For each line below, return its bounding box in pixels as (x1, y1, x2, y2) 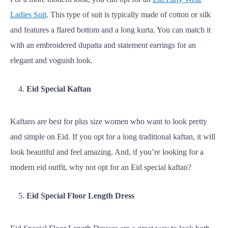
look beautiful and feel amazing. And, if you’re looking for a (10, 148, 204, 156)
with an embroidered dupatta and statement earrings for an (10, 41, 196, 49)
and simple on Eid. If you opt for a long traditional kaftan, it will (10, 132, 215, 141)
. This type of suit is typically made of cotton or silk (46, 10, 211, 19)
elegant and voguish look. (10, 56, 93, 65)
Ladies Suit (10, 10, 46, 19)
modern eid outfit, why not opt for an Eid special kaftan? (10, 163, 191, 172)
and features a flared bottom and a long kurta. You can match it (10, 25, 211, 34)
